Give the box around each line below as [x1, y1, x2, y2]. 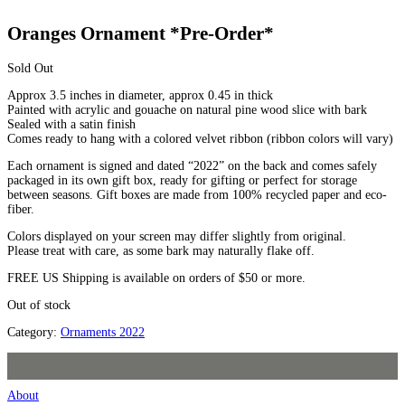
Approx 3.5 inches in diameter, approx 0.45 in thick [7, 88, 273, 102]
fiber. [7, 202, 34, 216]
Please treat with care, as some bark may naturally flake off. [7, 243, 315, 258]
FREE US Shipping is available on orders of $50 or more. [7, 270, 306, 285]
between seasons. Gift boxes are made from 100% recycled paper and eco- [7, 187, 387, 202]
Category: [7, 325, 61, 339]
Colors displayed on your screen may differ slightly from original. [7, 229, 346, 243]
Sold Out [7, 61, 53, 75]
